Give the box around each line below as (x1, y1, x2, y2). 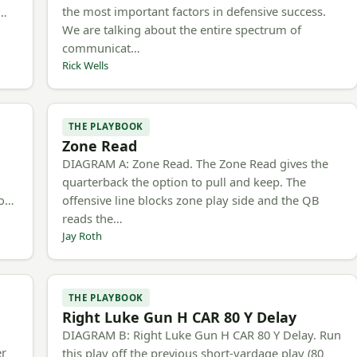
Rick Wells (61, 58, 108, 73)
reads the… (61, 210, 123, 227)
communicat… (61, 40, 140, 57)
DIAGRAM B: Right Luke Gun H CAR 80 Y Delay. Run (61, 326, 341, 343)
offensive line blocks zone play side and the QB (61, 192, 320, 209)
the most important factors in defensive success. (61, 3, 326, 20)
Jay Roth (61, 229, 102, 244)
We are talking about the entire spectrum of (61, 22, 301, 38)
